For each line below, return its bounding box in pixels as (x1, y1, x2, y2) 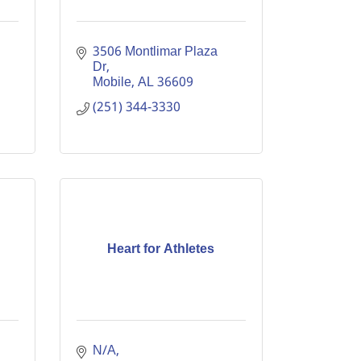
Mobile (92, 72, 131, 93)
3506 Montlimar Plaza (92, 41, 218, 63)
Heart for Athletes (107, 239, 215, 260)
